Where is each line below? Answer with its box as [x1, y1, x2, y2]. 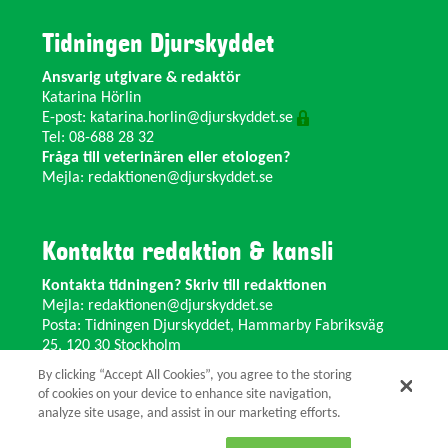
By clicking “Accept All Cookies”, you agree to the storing [38, 367, 353, 383]
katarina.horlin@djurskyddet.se [90, 110, 293, 127]
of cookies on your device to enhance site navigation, [38, 386, 333, 402]
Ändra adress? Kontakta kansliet [42, 358, 262, 375]
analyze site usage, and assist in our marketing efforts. [38, 405, 342, 421]
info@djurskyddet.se [222, 378, 354, 395]
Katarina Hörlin [42, 90, 141, 107]
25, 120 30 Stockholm [42, 338, 181, 355]
